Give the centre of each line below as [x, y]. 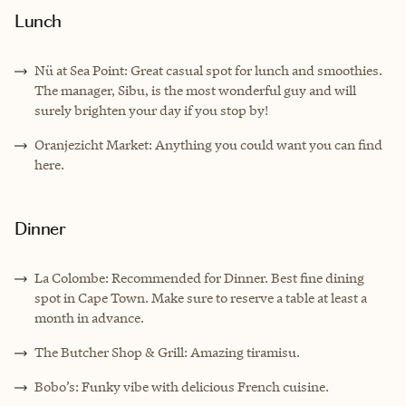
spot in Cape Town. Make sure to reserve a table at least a [201, 298]
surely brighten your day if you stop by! [151, 111]
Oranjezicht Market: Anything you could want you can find [208, 145]
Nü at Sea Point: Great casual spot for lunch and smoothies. [208, 71]
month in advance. [89, 318]
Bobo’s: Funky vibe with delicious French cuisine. [182, 387]
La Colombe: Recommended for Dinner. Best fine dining [199, 278]
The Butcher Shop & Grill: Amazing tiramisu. [167, 353]
